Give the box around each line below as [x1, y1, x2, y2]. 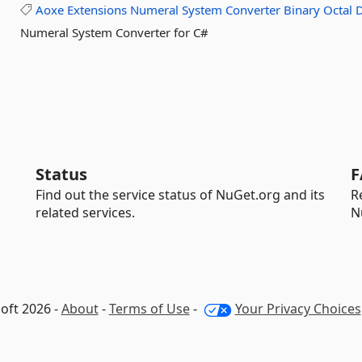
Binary [284, 2, 321, 18]
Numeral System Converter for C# [20, 24, 209, 40]
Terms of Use [108, 300, 190, 318]
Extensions [67, 2, 128, 18]
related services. [36, 204, 135, 221]
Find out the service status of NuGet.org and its [36, 186, 325, 204]
